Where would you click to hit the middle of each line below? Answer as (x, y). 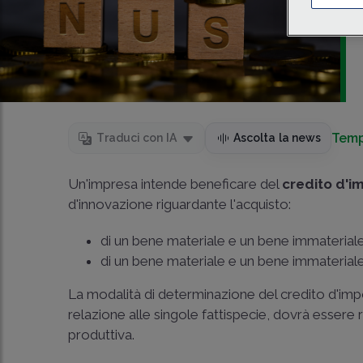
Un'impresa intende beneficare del (175, 184)
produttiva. (102, 335)
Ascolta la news (277, 138)
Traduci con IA (137, 138)
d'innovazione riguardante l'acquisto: (180, 204)
